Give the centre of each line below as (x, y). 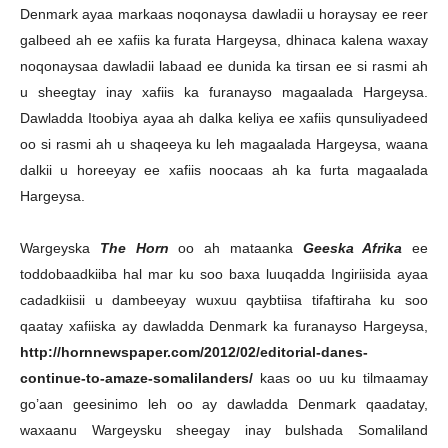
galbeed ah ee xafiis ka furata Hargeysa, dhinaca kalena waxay (224, 40)
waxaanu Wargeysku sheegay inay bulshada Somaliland (224, 430)
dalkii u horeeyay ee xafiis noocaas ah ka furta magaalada (224, 170)
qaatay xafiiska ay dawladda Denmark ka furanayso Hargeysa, (224, 326)
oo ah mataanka (235, 248)
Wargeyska (60, 248)
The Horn (134, 248)
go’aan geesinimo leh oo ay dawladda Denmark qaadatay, (224, 404)
